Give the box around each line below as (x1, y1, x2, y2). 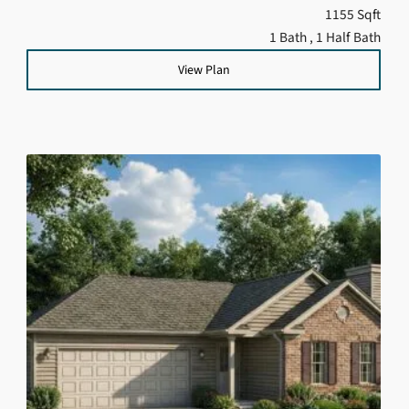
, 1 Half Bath (309, 27, 381, 47)
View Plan (177, 60, 230, 79)
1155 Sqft (325, 5, 381, 24)
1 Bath (269, 27, 309, 47)
